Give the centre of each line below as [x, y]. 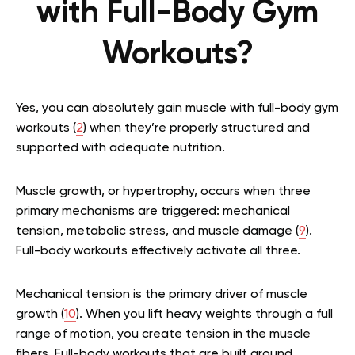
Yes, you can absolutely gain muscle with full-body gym [177, 108]
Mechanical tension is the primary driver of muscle [162, 294]
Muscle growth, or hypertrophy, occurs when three [163, 191]
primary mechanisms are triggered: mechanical [153, 211]
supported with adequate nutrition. [120, 148]
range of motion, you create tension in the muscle [163, 334]
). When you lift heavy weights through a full [204, 314]
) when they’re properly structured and [197, 128]
